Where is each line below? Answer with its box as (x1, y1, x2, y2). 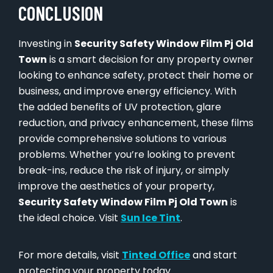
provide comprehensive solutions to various (18, 132, 227, 146)
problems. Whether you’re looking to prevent (18, 147, 235, 162)
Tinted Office (122, 248, 190, 263)
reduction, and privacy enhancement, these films (18, 116, 253, 130)
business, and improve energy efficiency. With (18, 84, 236, 99)
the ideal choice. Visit (18, 211, 121, 225)
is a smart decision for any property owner (47, 52, 253, 67)
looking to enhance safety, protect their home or (18, 68, 253, 83)
